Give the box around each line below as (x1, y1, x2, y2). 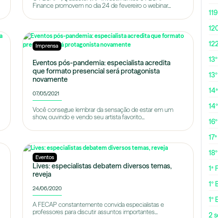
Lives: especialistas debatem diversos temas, (32, 161, 172, 170)
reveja (32, 169, 51, 179)
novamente (32, 75, 68, 84)
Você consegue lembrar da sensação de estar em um (32, 106, 173, 113)
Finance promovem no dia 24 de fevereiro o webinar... (32, 2, 171, 9)
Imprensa (35, 42, 58, 49)
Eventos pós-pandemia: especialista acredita (32, 58, 170, 67)
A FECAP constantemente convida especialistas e (32, 200, 164, 208)
